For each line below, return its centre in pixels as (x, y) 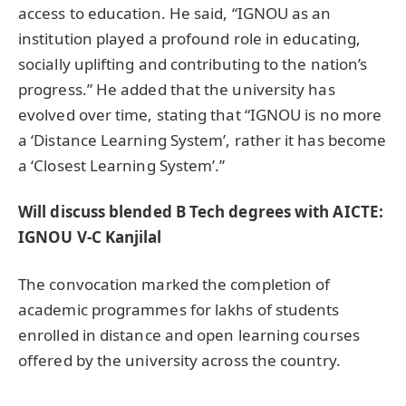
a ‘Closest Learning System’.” (122, 165)
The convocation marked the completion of (174, 285)
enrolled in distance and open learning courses (189, 335)
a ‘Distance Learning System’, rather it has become (203, 140)
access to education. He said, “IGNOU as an (175, 13)
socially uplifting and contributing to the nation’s (193, 63)
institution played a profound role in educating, (190, 38)
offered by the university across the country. (179, 361)
